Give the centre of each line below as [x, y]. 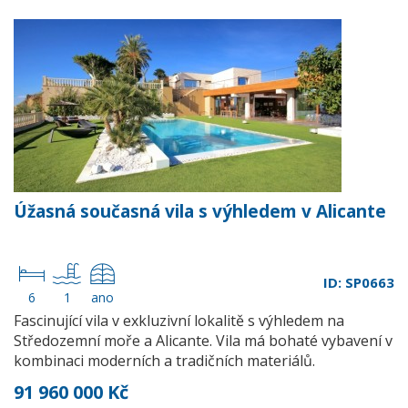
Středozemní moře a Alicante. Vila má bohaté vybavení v [203, 341]
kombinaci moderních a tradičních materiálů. [164, 361]
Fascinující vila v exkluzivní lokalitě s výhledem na [179, 321]
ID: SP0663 [359, 282]
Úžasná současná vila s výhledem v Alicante [200, 211]
